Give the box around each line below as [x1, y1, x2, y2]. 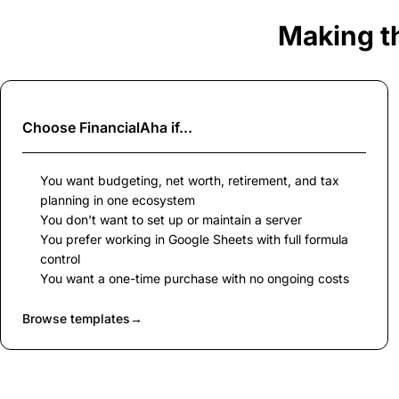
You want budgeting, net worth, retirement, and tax [40, 172, 339, 188]
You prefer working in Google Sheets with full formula [40, 231, 348, 247]
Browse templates [22, 310, 130, 326]
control [40, 250, 80, 266]
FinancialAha [79, 118, 167, 136]
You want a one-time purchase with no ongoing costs [40, 270, 349, 286]
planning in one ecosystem [40, 191, 195, 208]
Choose [22, 118, 79, 136]
